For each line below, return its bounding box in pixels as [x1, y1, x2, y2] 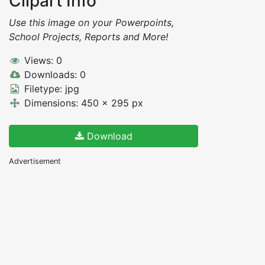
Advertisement [9, 157, 61, 166]
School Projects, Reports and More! [9, 31, 168, 43]
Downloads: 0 [21, 69, 86, 81]
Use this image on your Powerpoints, [9, 17, 174, 29]
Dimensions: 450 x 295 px [21, 97, 143, 109]
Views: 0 [21, 54, 62, 67]
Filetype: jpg [21, 83, 79, 95]
